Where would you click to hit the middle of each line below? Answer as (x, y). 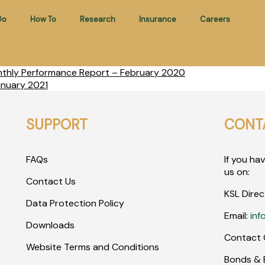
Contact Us (51, 181)
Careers (215, 19)
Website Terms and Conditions (92, 247)
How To (43, 19)
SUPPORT (56, 125)
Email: (237, 216)
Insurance (157, 19)
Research (97, 19)
